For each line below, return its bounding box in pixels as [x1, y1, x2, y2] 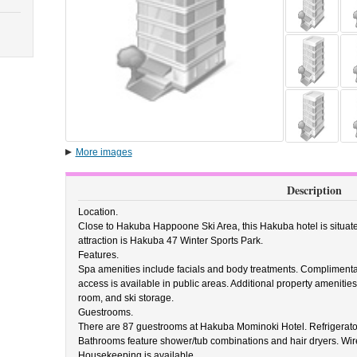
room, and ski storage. [77, 292, 174, 304]
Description [286, 182, 342, 198]
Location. [77, 206, 118, 218]
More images [75, 147, 132, 158]
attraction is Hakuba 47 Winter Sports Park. [77, 235, 263, 246]
